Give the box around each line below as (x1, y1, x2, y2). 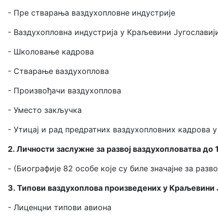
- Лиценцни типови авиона (8, 202, 111, 212)
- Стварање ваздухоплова (8, 66, 109, 76)
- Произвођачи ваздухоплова (8, 85, 121, 95)
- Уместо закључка (8, 105, 82, 115)
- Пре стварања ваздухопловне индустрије (8, 7, 175, 18)
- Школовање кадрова (8, 46, 94, 56)
